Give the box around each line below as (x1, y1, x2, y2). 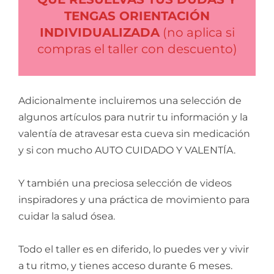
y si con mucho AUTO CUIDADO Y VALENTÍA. (18, 144, 235, 157)
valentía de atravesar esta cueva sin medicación (18, 128, 250, 140)
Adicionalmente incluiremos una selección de (18, 95, 242, 107)
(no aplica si (159, 25, 235, 40)
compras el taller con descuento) (37, 42, 237, 57)
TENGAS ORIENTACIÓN (64, 9, 210, 24)
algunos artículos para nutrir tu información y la (18, 111, 248, 124)
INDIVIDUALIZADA (39, 25, 160, 40)
